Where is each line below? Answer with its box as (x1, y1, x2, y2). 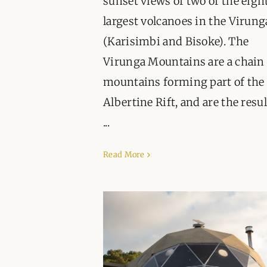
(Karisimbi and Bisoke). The (103, 35, 249, 49)
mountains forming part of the (103, 75, 265, 89)
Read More (103, 150, 145, 160)
